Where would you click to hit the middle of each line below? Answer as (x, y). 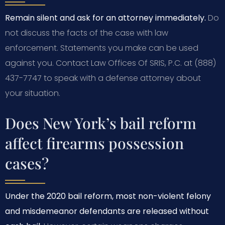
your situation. (33, 93)
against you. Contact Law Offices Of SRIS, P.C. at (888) (110, 63)
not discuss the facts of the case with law (87, 33)
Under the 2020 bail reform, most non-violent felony (108, 196)
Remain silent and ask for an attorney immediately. (105, 18)
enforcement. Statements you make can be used (102, 48)
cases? (27, 163)
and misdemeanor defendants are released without (107, 211)
